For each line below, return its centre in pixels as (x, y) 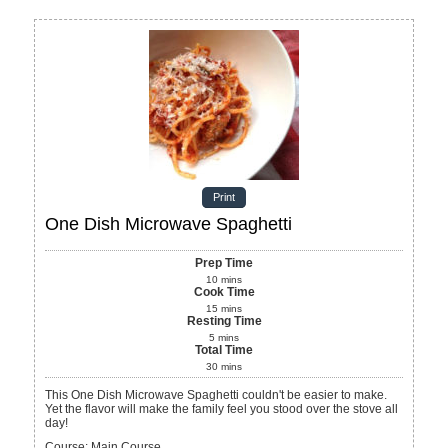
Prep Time (224, 263)
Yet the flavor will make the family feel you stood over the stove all (222, 409)
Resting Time (224, 321)
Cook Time (224, 292)
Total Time (224, 350)
